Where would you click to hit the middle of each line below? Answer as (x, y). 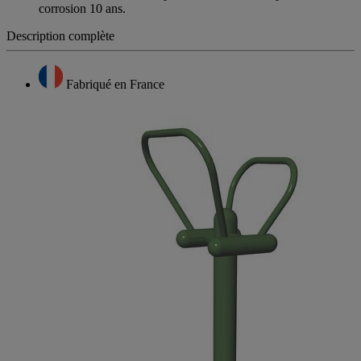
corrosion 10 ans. (82, 9)
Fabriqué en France (115, 85)
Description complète (60, 36)
